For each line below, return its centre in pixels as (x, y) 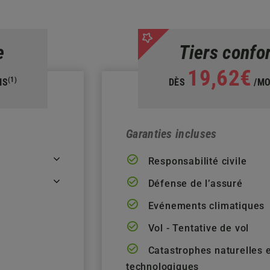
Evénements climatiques (205, 206)
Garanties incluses (171, 133)
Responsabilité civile (196, 161)
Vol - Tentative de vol (197, 228)
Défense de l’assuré (194, 183)
